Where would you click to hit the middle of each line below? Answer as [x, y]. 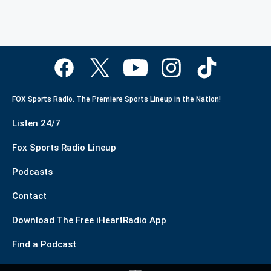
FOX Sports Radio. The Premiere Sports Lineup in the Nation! [116, 99]
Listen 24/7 [36, 123]
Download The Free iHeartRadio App [89, 220]
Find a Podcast [44, 244]
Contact [29, 196]
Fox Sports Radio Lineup [64, 148]
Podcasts [32, 172]
